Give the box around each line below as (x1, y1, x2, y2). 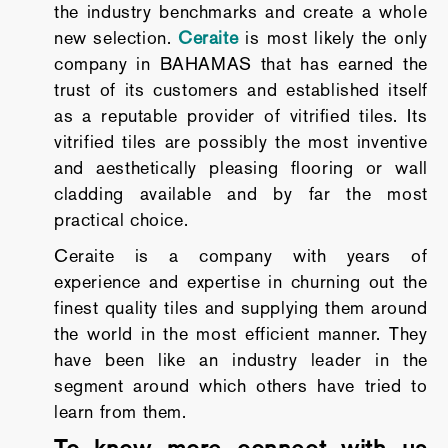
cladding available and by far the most (53, 182, 428, 205)
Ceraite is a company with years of (53, 244, 428, 267)
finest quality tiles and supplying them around (53, 296, 428, 319)
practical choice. (53, 208, 189, 231)
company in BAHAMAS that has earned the (53, 52, 428, 75)
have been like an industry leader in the (53, 348, 428, 371)
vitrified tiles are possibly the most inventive (53, 130, 428, 153)
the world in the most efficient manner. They (53, 322, 428, 345)
